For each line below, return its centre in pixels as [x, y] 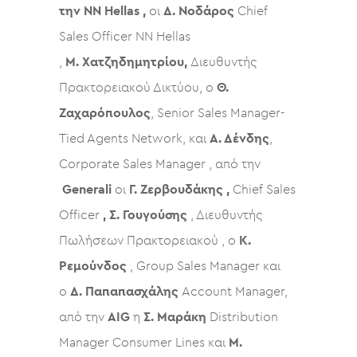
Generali [88, 189]
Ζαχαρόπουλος [105, 113]
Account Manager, [235, 291]
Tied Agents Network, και [134, 138]
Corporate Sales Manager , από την [160, 164]
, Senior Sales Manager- [218, 113]
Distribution [244, 317]
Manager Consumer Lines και [144, 342]
